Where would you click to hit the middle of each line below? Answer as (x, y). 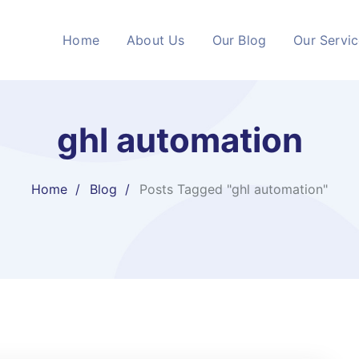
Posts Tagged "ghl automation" (234, 189)
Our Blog (239, 40)
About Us (155, 40)
